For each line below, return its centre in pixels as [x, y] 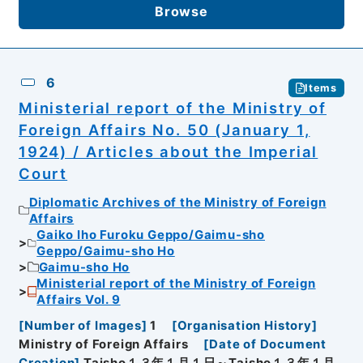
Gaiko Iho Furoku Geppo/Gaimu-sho [151, 235]
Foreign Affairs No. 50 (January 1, [164, 130]
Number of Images [83, 326]
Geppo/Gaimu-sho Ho [106, 251]
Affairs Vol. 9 [79, 299]
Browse [181, 11]
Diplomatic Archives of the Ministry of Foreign [177, 202]
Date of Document [268, 345]
